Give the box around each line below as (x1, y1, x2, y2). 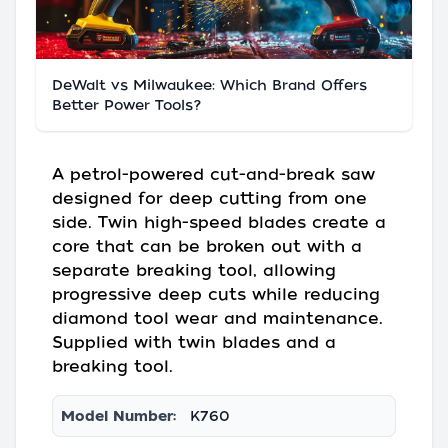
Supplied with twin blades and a (52, 333, 336, 353)
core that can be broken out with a (52, 237, 362, 257)
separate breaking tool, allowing (52, 261, 336, 281)
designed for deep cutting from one (52, 189, 367, 209)
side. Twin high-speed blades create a (52, 213, 386, 233)
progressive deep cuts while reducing (52, 285, 380, 305)
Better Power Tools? (52, 97, 202, 114)
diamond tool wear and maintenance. (52, 309, 383, 329)
